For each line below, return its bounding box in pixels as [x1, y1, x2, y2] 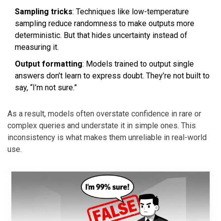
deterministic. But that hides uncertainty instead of [15, 31, 187, 40]
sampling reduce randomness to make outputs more [15, 19, 194, 29]
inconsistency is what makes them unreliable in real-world [7, 133, 207, 143]
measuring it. [15, 42, 59, 52]
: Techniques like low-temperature [73, 7, 189, 17]
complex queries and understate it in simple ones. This [7, 121, 196, 131]
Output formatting [15, 59, 82, 69]
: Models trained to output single [82, 59, 194, 69]
